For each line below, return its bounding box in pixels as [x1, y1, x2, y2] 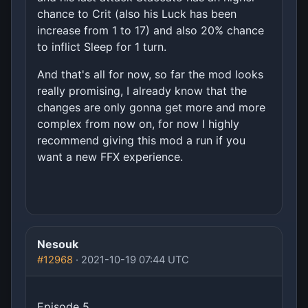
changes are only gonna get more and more [37, 100, 265, 114]
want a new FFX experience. [37, 149, 183, 164]
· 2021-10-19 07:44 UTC [73, 253, 189, 266]
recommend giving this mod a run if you [37, 133, 245, 147]
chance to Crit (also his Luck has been [37, 6, 236, 21]
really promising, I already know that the [37, 83, 247, 98]
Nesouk [37, 236, 78, 251]
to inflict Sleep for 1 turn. [37, 39, 166, 54]
